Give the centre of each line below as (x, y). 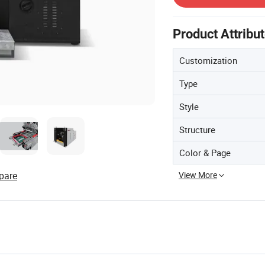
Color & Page (205, 152)
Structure (197, 129)
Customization (208, 60)
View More (198, 174)
